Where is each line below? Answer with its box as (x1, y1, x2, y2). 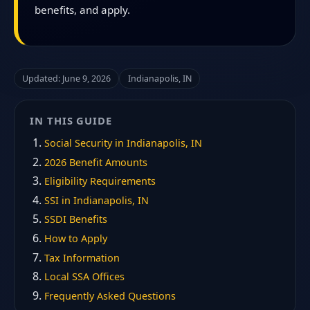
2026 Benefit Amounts (44, 155, 148, 169)
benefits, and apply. (35, 2, 130, 17)
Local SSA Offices (44, 270, 125, 284)
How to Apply (44, 232, 108, 246)
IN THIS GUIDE (30, 113, 112, 127)
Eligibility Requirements (44, 174, 156, 188)
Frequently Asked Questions (44, 289, 176, 302)
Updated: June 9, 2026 (22, 72, 111, 84)
